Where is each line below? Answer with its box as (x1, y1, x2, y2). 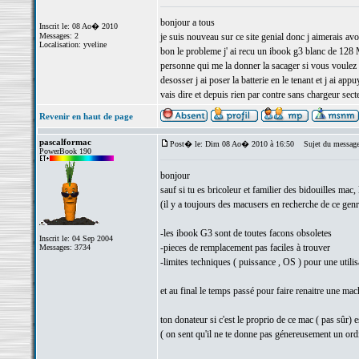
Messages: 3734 (38, 243, 91, 252)
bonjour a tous (159, 17, 215, 28)
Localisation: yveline (38, 40, 107, 49)
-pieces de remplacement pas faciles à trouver (159, 242, 330, 253)
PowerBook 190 (38, 147, 91, 155)
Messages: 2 (38, 31, 79, 40)
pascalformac (38, 137, 91, 147)
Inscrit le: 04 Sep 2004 (38, 234, 113, 243)
